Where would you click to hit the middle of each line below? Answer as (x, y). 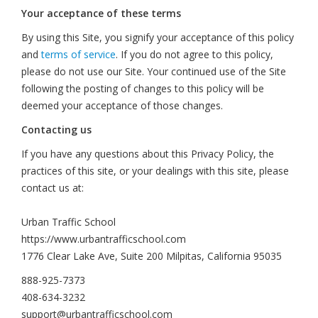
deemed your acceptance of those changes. (122, 105)
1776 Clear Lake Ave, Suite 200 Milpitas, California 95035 (152, 256)
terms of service (78, 54)
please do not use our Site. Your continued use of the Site (154, 71)
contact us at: (53, 188)
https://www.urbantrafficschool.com (104, 239)
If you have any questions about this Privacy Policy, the (148, 154)
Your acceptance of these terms (101, 13)
